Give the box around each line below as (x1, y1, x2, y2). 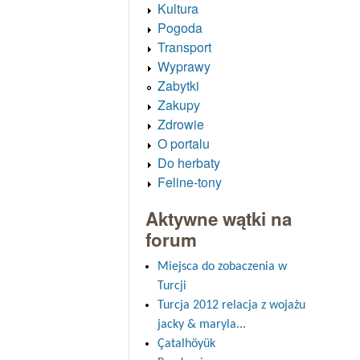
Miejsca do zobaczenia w (157, 260, 287, 273)
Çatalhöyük (157, 337, 215, 350)
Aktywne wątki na (145, 205, 292, 231)
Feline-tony (157, 172, 222, 191)
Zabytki (157, 76, 199, 95)
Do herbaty (157, 153, 220, 172)
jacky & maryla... (157, 317, 246, 331)
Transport (157, 37, 211, 56)
